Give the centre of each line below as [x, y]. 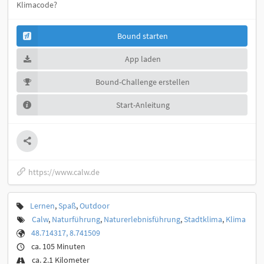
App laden [143, 59]
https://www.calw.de [64, 172]
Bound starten [143, 36]
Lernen [42, 205]
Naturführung [76, 219]
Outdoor [95, 205]
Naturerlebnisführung [142, 219]
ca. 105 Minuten [58, 246]
